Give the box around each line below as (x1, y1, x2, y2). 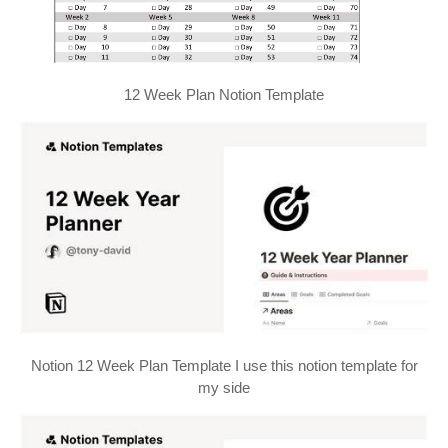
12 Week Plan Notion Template (124, 85, 324, 103)
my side (198, 379, 250, 397)
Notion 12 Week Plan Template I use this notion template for (30, 357, 418, 375)
